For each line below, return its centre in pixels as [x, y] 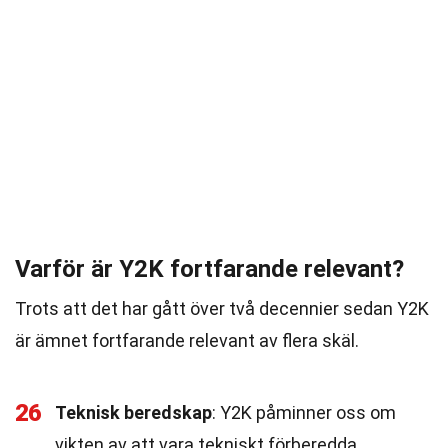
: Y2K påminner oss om [304, 412]
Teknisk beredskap [133, 412]
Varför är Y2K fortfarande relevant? [209, 269]
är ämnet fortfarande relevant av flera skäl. [187, 340]
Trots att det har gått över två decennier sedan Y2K [222, 308]
